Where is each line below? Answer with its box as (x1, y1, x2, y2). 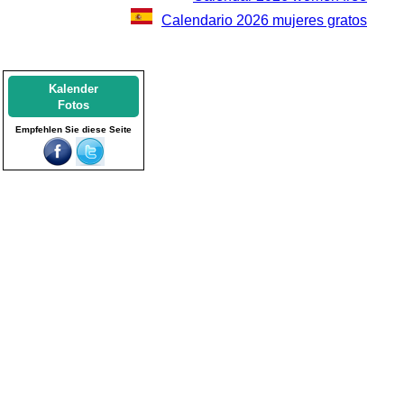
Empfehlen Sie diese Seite (15, 124, 132, 134)
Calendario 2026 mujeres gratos (161, 13, 367, 28)
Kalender (49, 82, 98, 96)
